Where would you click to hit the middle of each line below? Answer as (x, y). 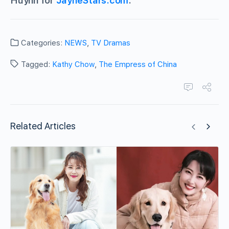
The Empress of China (138, 65)
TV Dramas (111, 43)
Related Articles (43, 126)
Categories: (42, 43)
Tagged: (36, 65)
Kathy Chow (73, 65)
